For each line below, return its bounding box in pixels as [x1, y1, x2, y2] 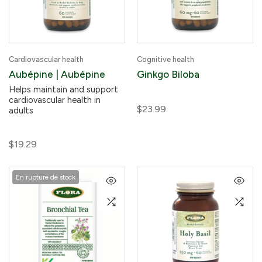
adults [9, 105, 33, 116]
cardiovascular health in [9, 95, 101, 105]
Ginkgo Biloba [137, 68, 199, 80]
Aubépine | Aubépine [9, 68, 105, 80]
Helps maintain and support [9, 84, 118, 95]
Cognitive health [137, 55, 194, 64]
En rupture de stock [16, 173, 75, 181]
